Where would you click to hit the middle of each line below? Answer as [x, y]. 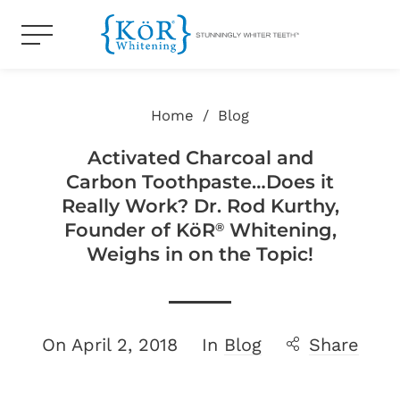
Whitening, [280, 230]
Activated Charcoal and [200, 158]
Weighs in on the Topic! [200, 254]
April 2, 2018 [124, 345]
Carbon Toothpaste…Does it [200, 182]
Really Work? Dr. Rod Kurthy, [200, 206]
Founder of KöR [139, 230]
